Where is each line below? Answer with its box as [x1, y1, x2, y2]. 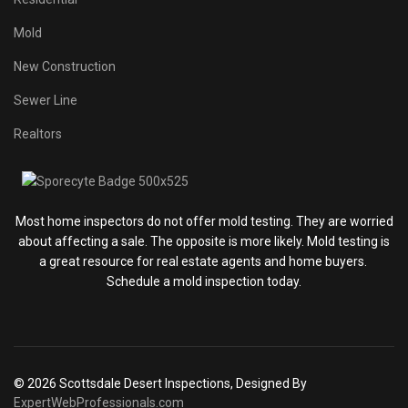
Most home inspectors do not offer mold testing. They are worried [15, 214, 393, 229]
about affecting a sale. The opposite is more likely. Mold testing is [18, 234, 390, 249]
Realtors [14, 127, 62, 141]
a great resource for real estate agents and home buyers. [38, 254, 370, 269]
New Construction [14, 59, 116, 74]
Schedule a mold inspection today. [107, 274, 301, 289]
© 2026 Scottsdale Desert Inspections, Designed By [14, 376, 307, 391]
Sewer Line [14, 93, 77, 107]
